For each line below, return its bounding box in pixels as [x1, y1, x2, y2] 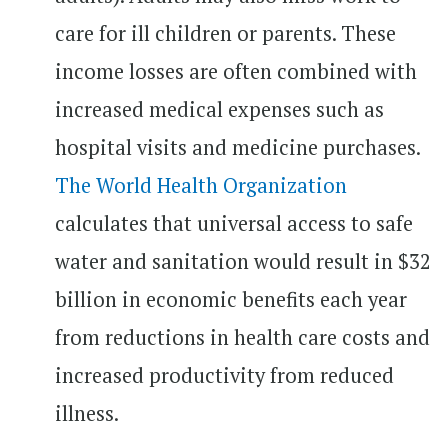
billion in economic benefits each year [55, 285, 407, 313]
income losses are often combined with [55, 57, 417, 85]
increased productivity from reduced [55, 361, 394, 389]
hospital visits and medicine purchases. [55, 133, 420, 161]
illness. [55, 399, 119, 427]
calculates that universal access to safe [55, 209, 413, 237]
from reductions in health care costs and [55, 323, 430, 351]
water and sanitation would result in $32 [55, 247, 431, 275]
